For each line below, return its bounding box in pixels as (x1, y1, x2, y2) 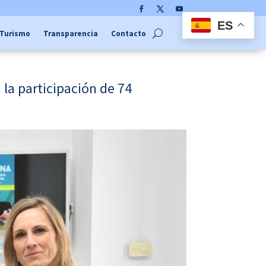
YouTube (172, 15, 208, 26)
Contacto (110, 28, 146, 39)
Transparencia (43, 28, 98, 39)
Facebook (134, 15, 174, 26)
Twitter (153, 15, 182, 26)
